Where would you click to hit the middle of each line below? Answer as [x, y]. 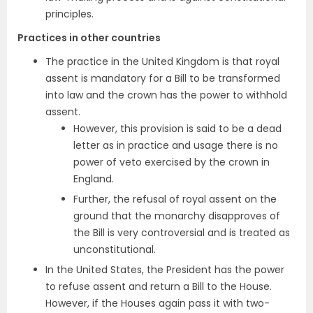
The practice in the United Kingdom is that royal [162, 62]
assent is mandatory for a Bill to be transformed [163, 79]
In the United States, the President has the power [165, 270]
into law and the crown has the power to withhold [166, 95]
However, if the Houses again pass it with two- [158, 304]
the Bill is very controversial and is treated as [182, 233]
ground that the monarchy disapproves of [177, 216]
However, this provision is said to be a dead [177, 129]
